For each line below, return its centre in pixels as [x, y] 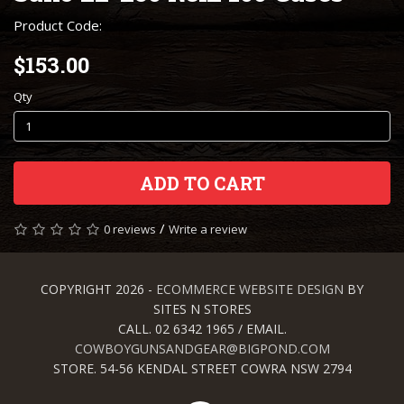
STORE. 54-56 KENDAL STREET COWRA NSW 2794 [202, 369]
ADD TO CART [202, 184]
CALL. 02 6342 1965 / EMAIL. [202, 329]
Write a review [208, 230]
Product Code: [58, 26]
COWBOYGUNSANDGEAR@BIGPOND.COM [202, 349]
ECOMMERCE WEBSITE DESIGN [250, 289]
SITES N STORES [202, 309]
